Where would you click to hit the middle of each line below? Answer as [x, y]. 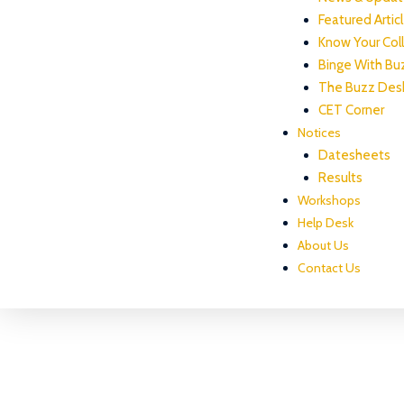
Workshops [330, 200]
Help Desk [326, 222]
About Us [324, 245]
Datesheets [354, 155]
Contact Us [330, 267]
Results [340, 177]
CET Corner [351, 110]
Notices [320, 132]
